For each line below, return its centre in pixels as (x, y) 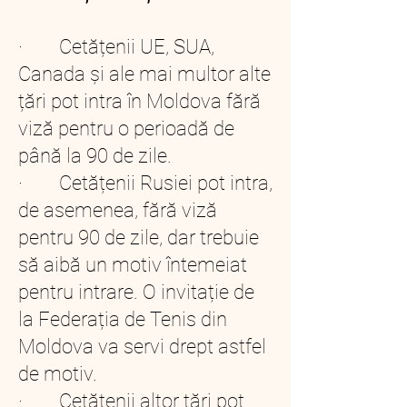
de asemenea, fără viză (118, 210)
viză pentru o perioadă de (126, 129)
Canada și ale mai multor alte (144, 74)
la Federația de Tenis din (123, 319)
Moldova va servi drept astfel (142, 347)
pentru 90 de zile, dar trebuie (139, 238)
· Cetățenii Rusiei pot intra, (145, 183)
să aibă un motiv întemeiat (133, 265)
